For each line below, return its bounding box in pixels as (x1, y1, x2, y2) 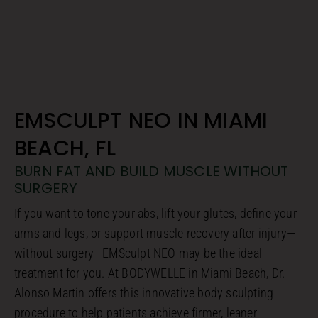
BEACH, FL (14, 133, 116, 163)
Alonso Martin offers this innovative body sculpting (14, 285, 274, 300)
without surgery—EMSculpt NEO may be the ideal (14, 245, 263, 261)
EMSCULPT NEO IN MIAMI (14, 105, 268, 136)
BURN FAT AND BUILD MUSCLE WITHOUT (14, 160, 289, 181)
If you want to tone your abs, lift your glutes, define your (14, 205, 297, 221)
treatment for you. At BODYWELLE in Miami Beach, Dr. (14, 265, 285, 280)
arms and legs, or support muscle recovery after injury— (14, 225, 296, 241)
